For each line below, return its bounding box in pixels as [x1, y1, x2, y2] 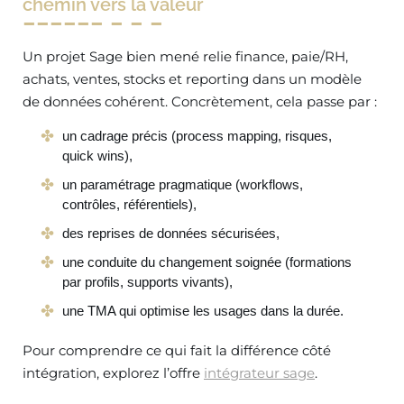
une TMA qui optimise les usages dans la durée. [62, 303, 344, 318]
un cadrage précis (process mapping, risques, [62, 128, 332, 143]
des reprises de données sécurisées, [62, 225, 280, 241]
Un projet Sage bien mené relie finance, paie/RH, [23, 48, 348, 65]
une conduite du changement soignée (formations [62, 254, 352, 270]
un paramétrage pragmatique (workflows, [62, 177, 303, 192]
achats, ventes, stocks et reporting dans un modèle [23, 70, 362, 87]
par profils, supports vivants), [62, 274, 233, 289]
